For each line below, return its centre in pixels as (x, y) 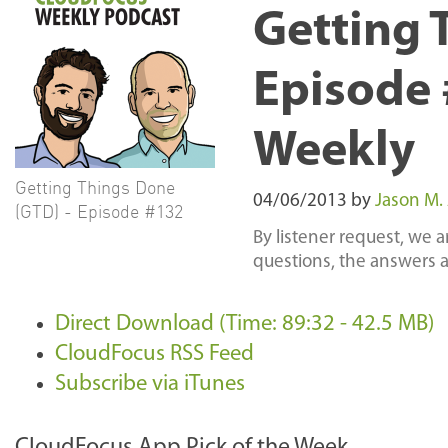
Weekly (334, 152)
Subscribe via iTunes (150, 384)
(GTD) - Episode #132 (99, 211)
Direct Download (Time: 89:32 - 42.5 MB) (244, 324)
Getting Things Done (95, 187)
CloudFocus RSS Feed (154, 354)
